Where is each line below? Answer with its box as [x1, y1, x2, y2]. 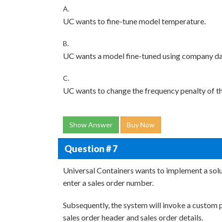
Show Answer [69, 120, 112, 129]
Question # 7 [64, 143, 117, 154]
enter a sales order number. [63, 178, 154, 187]
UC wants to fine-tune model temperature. [63, 16, 206, 26]
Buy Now [127, 120, 155, 129]
